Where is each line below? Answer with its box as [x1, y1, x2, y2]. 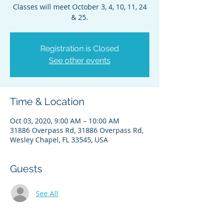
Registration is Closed [40, 44, 119, 53]
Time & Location [10, 96, 85, 108]
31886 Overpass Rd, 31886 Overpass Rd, [10, 125, 143, 135]
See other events [49, 56, 111, 65]
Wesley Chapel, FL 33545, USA [10, 135, 108, 144]
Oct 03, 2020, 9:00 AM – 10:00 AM [10, 116, 119, 125]
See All [36, 188, 58, 198]
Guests [10, 163, 42, 175]
